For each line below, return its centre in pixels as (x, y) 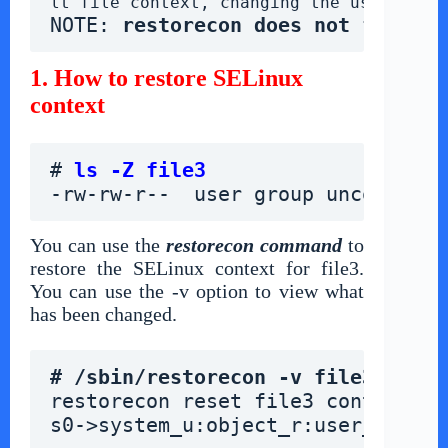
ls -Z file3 (140, 169)
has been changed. (103, 313)
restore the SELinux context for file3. (197, 267)
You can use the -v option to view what (197, 290)
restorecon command (254, 244)
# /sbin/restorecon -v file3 (212, 376)
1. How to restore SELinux (166, 77)
